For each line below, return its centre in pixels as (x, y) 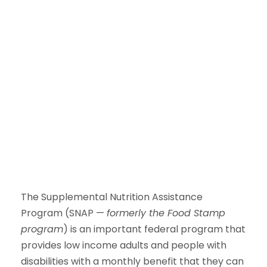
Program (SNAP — (64, 213)
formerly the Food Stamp (166, 213)
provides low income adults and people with (124, 246)
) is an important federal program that (154, 229)
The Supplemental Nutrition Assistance (112, 197)
